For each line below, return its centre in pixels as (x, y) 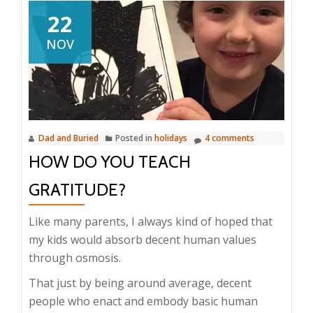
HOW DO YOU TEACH (110, 161)
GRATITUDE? (77, 189)
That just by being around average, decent (140, 283)
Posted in (135, 138)
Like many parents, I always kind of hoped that (151, 221)
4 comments (230, 138)
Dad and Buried (68, 138)
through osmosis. (75, 257)
